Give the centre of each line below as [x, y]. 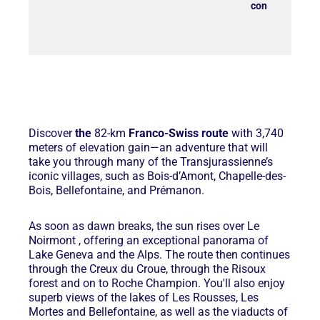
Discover [52, 134]
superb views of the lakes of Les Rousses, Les [144, 298]
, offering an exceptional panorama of [174, 241]
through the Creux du [82, 269]
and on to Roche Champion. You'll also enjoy [173, 284]
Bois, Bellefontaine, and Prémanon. [116, 191]
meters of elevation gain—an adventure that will [148, 148]
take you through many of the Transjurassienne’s [151, 162]
